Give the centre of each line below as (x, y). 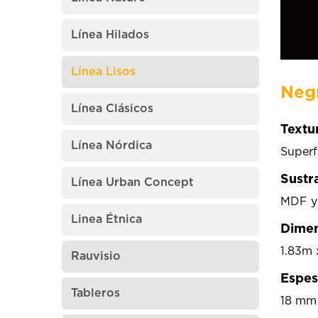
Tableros (95, 293)
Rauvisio (96, 256)
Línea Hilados (110, 35)
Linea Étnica (106, 219)
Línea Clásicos (112, 109)
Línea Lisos (103, 72)
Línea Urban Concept (132, 182)
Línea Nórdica (111, 146)
